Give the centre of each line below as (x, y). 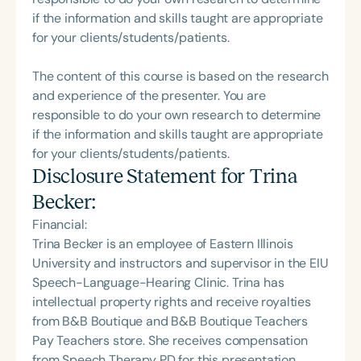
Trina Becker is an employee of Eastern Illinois (163, 243)
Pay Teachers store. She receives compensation (170, 340)
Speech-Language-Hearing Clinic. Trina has (158, 282)
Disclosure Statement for (141, 176)
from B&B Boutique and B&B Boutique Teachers (170, 321)
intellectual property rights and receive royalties (172, 301)
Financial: (60, 224)
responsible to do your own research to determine (177, 114)
